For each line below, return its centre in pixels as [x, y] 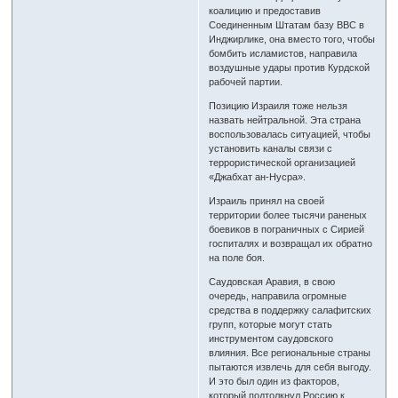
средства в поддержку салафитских [291, 310]
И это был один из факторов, [275, 382]
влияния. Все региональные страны [290, 353]
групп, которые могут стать [271, 325]
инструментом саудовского [271, 339]
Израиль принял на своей [267, 201]
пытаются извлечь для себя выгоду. [291, 367]
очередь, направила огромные [278, 296]
